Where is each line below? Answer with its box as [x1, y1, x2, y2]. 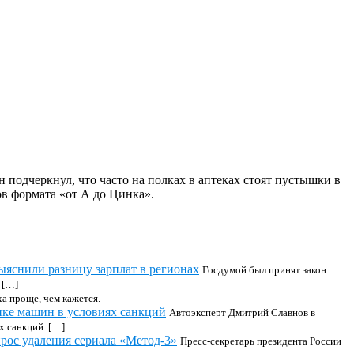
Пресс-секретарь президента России [180, 335, 341, 347]
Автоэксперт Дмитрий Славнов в [169, 307, 315, 318]
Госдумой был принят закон [202, 264, 326, 276]
